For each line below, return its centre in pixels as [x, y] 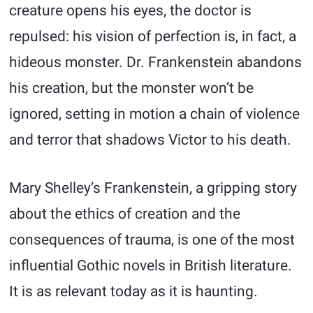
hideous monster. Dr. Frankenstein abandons [156, 62]
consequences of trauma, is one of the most [152, 240]
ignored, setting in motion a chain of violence [155, 114]
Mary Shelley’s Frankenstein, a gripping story [153, 188]
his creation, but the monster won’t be [132, 88]
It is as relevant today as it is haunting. [134, 291]
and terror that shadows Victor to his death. [151, 140]
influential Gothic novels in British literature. [151, 265]
